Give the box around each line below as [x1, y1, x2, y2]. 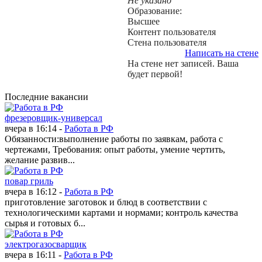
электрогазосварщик [5, 239, 87, 249]
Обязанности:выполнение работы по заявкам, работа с [5, 134, 223, 144]
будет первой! [127, 69, 182, 79]
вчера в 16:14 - [5, 123, 64, 133]
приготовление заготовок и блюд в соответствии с [5, 197, 207, 207]
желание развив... [5, 155, 75, 165]
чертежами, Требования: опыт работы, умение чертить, [5, 144, 225, 154]
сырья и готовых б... [5, 218, 85, 228]
